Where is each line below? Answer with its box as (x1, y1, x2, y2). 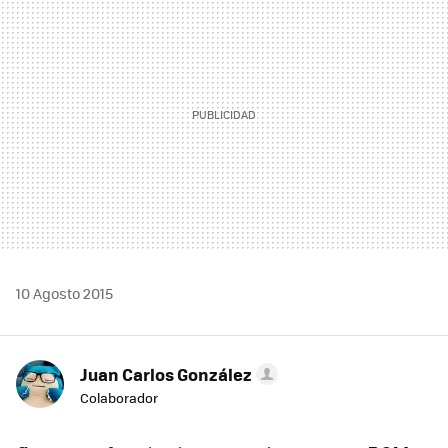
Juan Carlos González (80, 362, 252, 387)
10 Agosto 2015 (16, 283, 113, 304)
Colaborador (80, 388, 158, 408)
